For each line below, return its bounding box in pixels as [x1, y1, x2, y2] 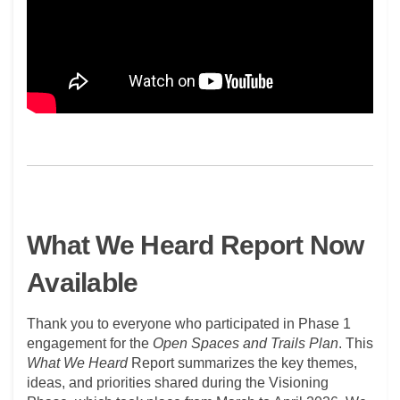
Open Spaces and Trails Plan [153, 335, 338, 351]
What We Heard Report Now [27, 229, 364, 260]
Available [27, 267, 138, 297]
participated [205, 315, 279, 331]
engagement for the [27, 335, 153, 351]
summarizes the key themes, [174, 354, 357, 371]
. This [338, 335, 373, 351]
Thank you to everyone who [27, 315, 205, 331]
